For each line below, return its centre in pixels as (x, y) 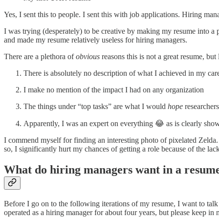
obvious (88, 57)
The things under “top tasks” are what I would (96, 107)
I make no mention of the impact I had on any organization (114, 90)
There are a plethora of (40, 57)
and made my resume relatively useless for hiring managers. (96, 40)
